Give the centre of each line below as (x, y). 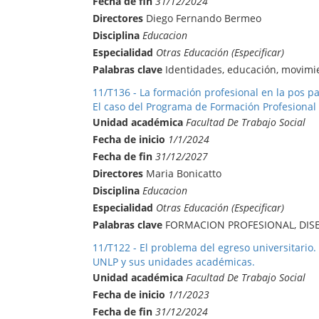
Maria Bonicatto (182, 173)
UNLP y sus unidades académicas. (174, 261)
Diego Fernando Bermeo (202, 18)
